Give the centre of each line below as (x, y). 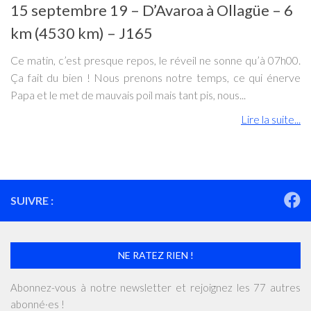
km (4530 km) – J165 (82, 33)
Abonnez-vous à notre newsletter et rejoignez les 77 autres (155, 287)
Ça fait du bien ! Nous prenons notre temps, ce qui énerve (155, 77)
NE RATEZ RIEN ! (155, 255)
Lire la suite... (271, 119)
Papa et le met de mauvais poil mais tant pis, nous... (128, 94)
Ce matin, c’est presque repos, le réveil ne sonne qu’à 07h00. (155, 60)
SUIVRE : (32, 200)
